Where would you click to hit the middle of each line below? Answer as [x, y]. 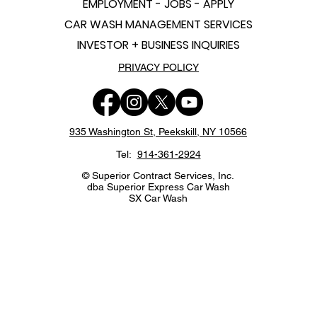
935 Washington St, [114, 132]
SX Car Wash [158, 198]
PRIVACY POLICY [158, 67]
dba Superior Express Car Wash [158, 187]
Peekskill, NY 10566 [203, 132]
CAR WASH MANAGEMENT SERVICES [158, 24]
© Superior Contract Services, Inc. [158, 175]
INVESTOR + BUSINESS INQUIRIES [158, 45]
